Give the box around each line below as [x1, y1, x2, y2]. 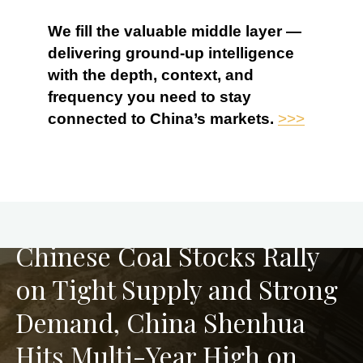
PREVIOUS [15, 224, 83, 237]
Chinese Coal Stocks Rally [15, 237, 319, 273]
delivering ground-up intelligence [47, 45, 294, 62]
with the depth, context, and [47, 66, 254, 84]
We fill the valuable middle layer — [47, 23, 301, 41]
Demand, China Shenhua [15, 304, 305, 340]
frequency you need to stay [47, 88, 251, 106]
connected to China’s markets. [47, 110, 278, 128]
